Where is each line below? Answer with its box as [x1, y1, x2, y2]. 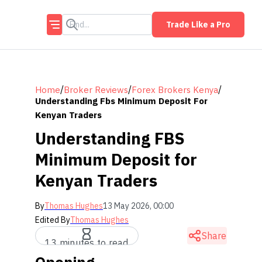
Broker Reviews [64, 84, 128, 95]
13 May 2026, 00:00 [103, 201, 174, 211]
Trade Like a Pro [166, 19, 230, 30]
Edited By [35, 215, 70, 225]
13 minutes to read [45, 237, 129, 249]
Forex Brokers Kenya [132, 84, 218, 95]
